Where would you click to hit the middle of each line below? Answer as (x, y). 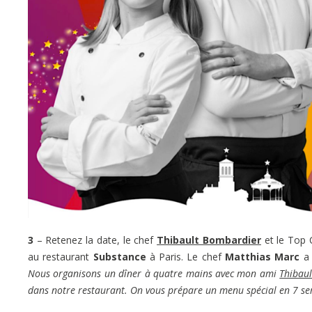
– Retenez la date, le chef (95, 240)
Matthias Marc (263, 257)
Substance (119, 257)
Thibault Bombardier (209, 240)
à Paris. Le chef (186, 257)
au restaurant (61, 257)
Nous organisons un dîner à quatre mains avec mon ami (154, 274)
